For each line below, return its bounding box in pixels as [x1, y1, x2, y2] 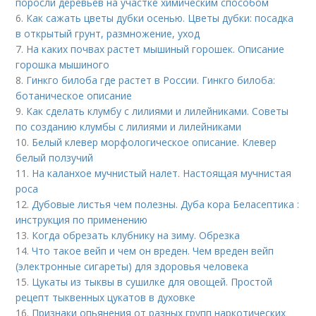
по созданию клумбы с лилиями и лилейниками [16, 120, 242, 133]
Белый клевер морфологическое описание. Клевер [32, 135, 277, 149]
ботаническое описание [16, 89, 133, 102]
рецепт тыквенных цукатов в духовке [16, 291, 196, 304]
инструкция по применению [16, 213, 148, 226]
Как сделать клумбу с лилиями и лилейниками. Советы [26, 104, 289, 118]
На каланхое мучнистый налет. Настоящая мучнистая [32, 166, 292, 180]
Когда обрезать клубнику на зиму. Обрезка [32, 229, 241, 242]
